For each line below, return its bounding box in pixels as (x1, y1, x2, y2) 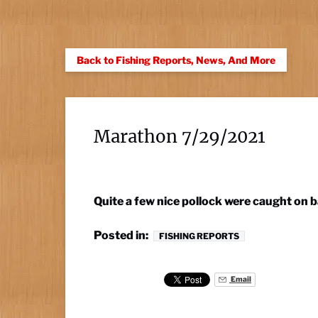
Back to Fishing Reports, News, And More (77, 54, 275, 66)
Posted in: (94, 229, 148, 242)
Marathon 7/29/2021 (94, 126, 265, 148)
